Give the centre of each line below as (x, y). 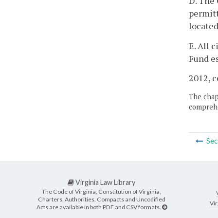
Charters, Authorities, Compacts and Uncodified (101, 200)
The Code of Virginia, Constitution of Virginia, (101, 192)
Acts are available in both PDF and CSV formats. (99, 207)
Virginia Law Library (105, 182)
